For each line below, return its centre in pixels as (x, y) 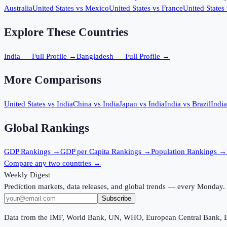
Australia (18, 8)
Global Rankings (47, 128)
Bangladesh (95, 56)
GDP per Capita (85, 152)
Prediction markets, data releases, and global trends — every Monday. (115, 187)
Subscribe (117, 199)
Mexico (97, 8)
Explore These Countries (66, 32)
